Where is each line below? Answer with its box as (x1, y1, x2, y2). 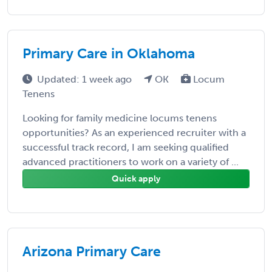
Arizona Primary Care (22, 242, 161, 260)
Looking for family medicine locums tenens (22, 112, 217, 124)
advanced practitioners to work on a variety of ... (22, 155, 239, 168)
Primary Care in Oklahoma (22, 44, 195, 62)
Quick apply (112, 173, 160, 184)
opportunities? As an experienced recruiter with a (22, 126, 246, 138)
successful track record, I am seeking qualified (22, 141, 229, 153)
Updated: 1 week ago (37, 73, 134, 85)
